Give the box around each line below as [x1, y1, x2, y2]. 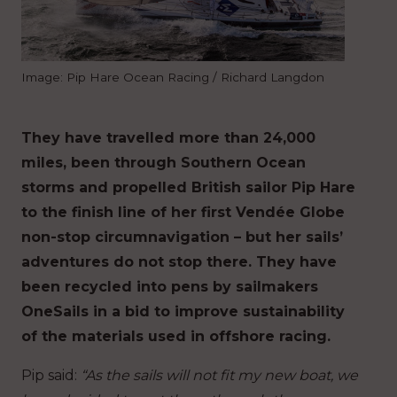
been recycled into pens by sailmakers [21, 278, 318, 296]
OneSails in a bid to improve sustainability [21, 303, 345, 321]
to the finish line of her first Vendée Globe [21, 204, 345, 222]
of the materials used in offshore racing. [21, 328, 331, 346]
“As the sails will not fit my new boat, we [81, 367, 358, 385]
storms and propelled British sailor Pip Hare [21, 179, 355, 197]
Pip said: [21, 367, 81, 385]
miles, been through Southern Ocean [21, 154, 306, 172]
